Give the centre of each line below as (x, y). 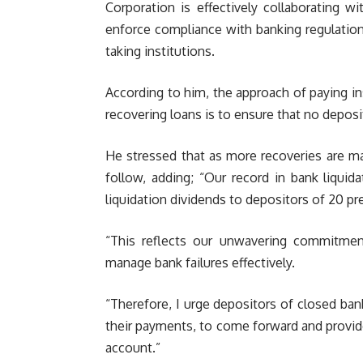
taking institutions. (160, 51)
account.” (133, 347)
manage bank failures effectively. (200, 262)
